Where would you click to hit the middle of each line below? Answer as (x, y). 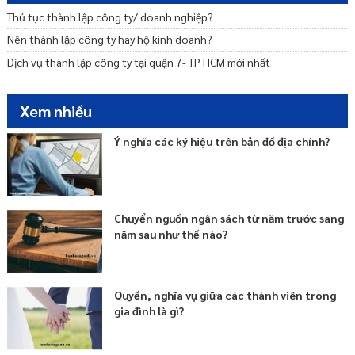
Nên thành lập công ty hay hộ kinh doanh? (109, 39)
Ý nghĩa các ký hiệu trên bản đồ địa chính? (222, 141)
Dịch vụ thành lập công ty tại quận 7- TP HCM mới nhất (138, 62)
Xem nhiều (55, 110)
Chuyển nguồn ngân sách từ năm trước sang (229, 218)
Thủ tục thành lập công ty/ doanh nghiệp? (110, 16)
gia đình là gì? (149, 311)
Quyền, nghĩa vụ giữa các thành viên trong (225, 295)
